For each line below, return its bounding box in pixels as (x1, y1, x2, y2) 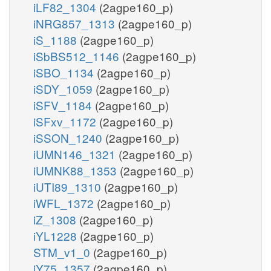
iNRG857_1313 (33, 15, 118, 31)
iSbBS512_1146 (33, 47, 122, 64)
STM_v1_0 (33, 243, 93, 260)
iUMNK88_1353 (33, 162, 120, 178)
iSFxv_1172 (33, 113, 99, 129)
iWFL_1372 (33, 194, 97, 211)
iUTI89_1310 (33, 178, 104, 195)
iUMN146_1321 (33, 145, 119, 162)
